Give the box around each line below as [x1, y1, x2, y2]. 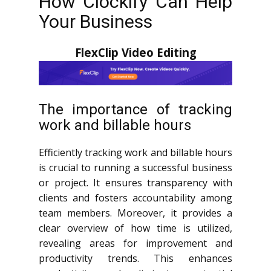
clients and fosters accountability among [39, 191, 232, 204]
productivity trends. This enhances [39, 251, 232, 265]
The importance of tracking [39, 100, 232, 118]
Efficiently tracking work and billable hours [39, 145, 232, 159]
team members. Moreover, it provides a [39, 206, 232, 220]
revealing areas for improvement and [39, 236, 232, 250]
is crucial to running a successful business [39, 160, 232, 174]
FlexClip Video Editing [74, 45, 197, 60]
